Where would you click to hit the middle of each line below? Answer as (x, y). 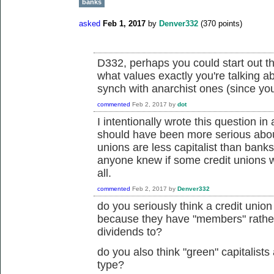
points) (229, 24)
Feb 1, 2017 (124, 24)
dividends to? (130, 232)
